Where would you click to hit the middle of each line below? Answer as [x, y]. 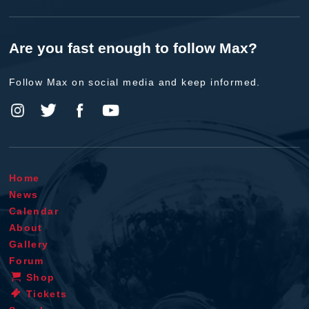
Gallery [29, 244]
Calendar [33, 211]
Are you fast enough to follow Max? [133, 48]
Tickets [47, 293]
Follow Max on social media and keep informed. [134, 82]
